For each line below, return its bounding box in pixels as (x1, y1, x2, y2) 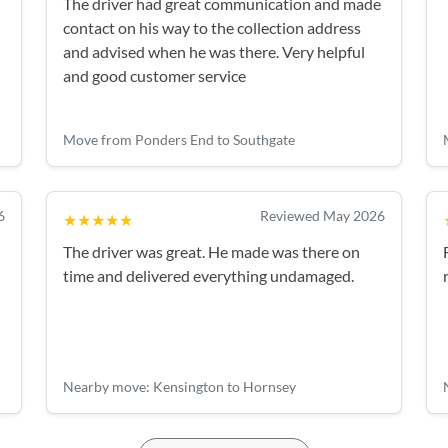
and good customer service (63, 66, 246, 85)
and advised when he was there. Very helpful (63, 42, 365, 61)
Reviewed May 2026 (260, 206, 385, 224)
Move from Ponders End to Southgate (63, 130, 295, 148)
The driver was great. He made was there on (63, 241, 360, 261)
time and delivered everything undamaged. (63, 265, 354, 285)
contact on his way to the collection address (63, 18, 361, 37)
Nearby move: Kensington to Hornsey (63, 378, 296, 396)
